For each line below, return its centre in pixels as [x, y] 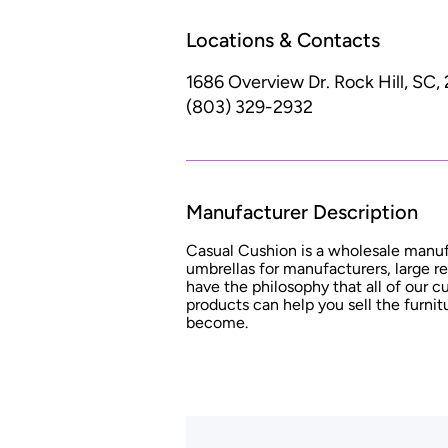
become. [217, 323]
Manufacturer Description [302, 211]
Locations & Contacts [283, 40]
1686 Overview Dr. [258, 82]
